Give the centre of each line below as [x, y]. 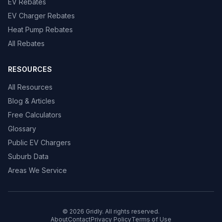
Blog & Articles [31, 101]
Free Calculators [35, 115]
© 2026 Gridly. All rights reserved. [111, 211]
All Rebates [26, 43]
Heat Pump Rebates [40, 29]
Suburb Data [28, 156]
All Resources [30, 87]
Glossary [22, 129]
